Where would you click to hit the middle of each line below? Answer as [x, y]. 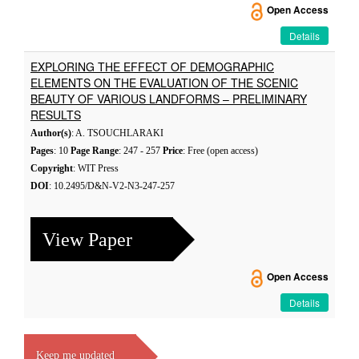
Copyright [52, 168]
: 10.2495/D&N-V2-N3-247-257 [112, 186]
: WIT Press [96, 168]
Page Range [95, 151]
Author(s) [51, 133]
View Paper [87, 239]
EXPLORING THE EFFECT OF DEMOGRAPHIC [152, 67]
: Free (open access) [220, 151]
